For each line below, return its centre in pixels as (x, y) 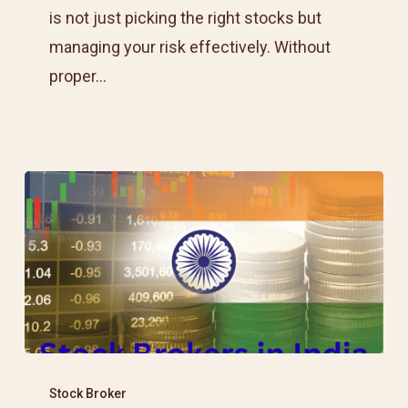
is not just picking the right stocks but (186, 18)
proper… (78, 76)
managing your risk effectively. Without (190, 47)
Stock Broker (88, 394)
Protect (50, 15)
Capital (48, 73)
